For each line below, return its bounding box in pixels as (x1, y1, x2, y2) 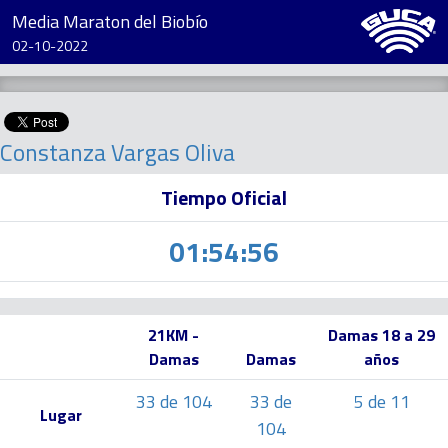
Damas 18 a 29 (328, 323, 435, 347)
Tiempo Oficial (161, 182, 287, 213)
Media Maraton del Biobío (12, 8, 208, 35)
